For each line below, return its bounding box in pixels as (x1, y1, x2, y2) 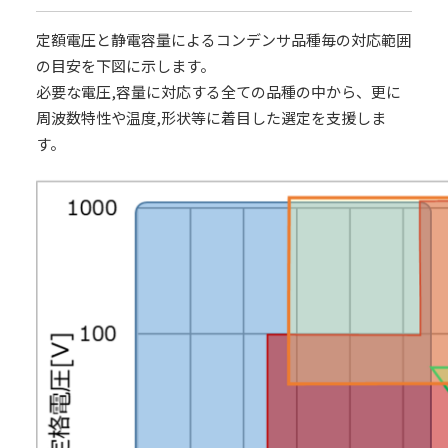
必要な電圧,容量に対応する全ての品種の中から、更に (35, 81, 401, 102)
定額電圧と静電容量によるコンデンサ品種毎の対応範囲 (35, 29, 411, 50)
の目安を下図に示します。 (35, 55, 215, 76)
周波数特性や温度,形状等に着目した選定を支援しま (35, 107, 386, 128)
